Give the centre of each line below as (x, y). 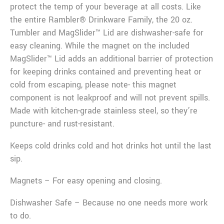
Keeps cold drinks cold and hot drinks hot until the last (111, 145)
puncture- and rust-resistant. (62, 123)
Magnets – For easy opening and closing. (86, 180)
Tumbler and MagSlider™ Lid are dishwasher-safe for (107, 32)
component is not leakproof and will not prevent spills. (110, 97)
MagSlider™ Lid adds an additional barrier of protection (111, 58)
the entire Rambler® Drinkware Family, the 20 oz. (101, 19)
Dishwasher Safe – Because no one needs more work (109, 202)
